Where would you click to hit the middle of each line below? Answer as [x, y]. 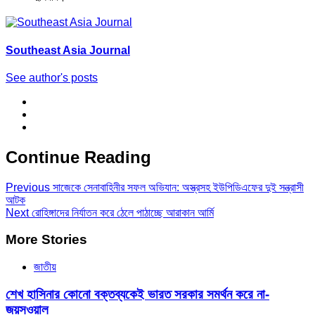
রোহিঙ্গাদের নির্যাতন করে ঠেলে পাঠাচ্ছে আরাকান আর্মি [121, 212]
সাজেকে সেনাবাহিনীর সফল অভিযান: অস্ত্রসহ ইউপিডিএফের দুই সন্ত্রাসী [177, 187]
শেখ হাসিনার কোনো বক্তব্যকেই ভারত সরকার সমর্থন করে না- [137, 294]
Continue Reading [78, 157]
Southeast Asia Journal [68, 50]
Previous [28, 187]
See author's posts [52, 77]
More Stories [46, 240]
